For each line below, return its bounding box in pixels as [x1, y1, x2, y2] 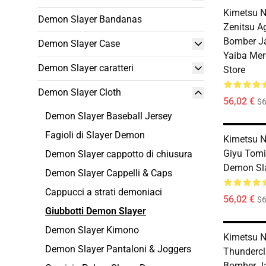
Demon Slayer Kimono [45, 224, 139, 236]
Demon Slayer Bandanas [38, 14, 142, 25]
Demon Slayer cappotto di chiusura [45, 148, 192, 160]
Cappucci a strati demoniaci [45, 186, 162, 198]
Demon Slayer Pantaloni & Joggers [45, 243, 191, 255]
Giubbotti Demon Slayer [45, 205, 146, 217]
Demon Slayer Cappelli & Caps [45, 167, 172, 179]
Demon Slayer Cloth [38, 87, 121, 98]
